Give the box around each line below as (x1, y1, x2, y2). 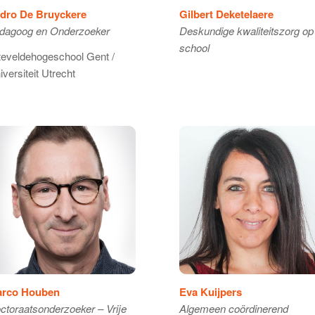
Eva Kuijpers (179, 284, 242, 300)
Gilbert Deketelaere (179, 6, 274, 22)
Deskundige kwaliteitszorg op (179, 22, 314, 38)
